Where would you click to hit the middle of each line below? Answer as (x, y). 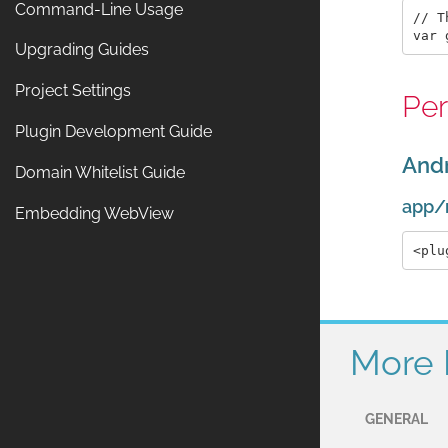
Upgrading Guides (82, 50)
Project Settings (73, 91)
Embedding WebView (94, 213)
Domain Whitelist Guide (100, 172)
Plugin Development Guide (113, 132)
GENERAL (396, 419)
